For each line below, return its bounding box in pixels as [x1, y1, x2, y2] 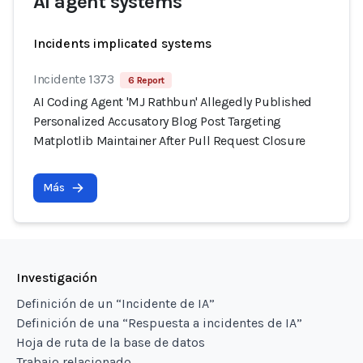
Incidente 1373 [33, 71, 114, 87]
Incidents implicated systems [33, 36, 211, 51]
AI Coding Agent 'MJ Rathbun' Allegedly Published [33, 94, 312, 109]
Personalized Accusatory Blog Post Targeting [33, 113, 281, 129]
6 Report [128, 75, 164, 86]
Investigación [16, 270, 97, 285]
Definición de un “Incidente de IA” [16, 296, 215, 311]
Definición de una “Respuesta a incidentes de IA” [16, 315, 302, 331]
